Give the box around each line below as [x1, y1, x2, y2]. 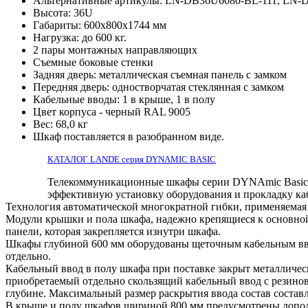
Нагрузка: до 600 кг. [33, 31, 126, 43]
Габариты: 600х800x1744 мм [33, 19, 166, 31]
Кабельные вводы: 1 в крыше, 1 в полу [33, 93, 215, 105]
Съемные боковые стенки [33, 56, 153, 68]
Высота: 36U [33, 6, 93, 19]
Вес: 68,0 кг [33, 118, 88, 130]
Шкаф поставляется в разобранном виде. [33, 130, 224, 142]
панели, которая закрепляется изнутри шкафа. [5, 225, 221, 237]
